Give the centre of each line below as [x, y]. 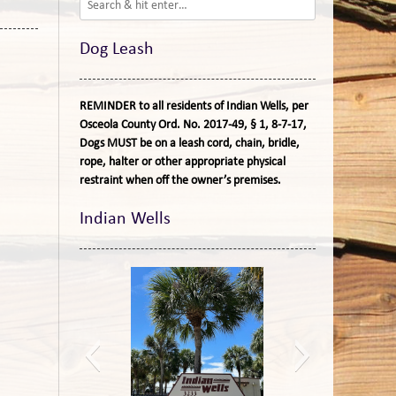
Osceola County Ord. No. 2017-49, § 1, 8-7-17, [193, 125]
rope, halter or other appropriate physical [182, 162]
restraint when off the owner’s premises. [180, 181]
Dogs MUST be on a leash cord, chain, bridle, [189, 144]
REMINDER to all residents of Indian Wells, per [194, 107]
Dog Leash [116, 49]
